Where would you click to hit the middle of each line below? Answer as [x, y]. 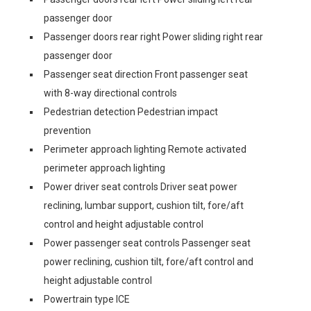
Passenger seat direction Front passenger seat [146, 74]
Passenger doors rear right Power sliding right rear [153, 37]
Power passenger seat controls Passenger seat [147, 243]
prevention [67, 131]
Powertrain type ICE [87, 299]
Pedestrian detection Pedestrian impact [131, 112]
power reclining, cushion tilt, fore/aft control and [149, 262]
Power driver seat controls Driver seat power [141, 187]
